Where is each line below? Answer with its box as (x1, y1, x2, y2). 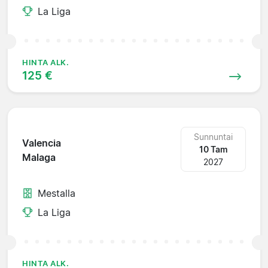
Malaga (22, 151, 56, 164)
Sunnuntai (194, 131, 233, 142)
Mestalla (38, 187, 75, 199)
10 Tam (199, 144, 228, 154)
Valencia (22, 137, 61, 150)
